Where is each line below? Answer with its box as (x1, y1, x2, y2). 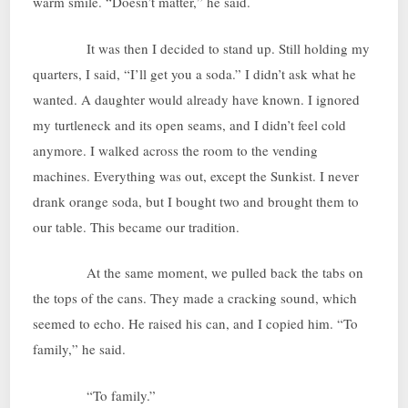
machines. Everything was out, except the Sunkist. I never (33, 166, 360, 185)
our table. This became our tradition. (33, 217, 240, 236)
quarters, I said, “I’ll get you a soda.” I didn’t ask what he (33, 64, 357, 83)
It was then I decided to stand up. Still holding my (33, 38, 371, 57)
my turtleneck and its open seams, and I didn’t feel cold (33, 115, 347, 134)
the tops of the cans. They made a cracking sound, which (33, 289, 358, 308)
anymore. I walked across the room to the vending (33, 140, 319, 159)
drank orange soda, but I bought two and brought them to (33, 191, 360, 210)
